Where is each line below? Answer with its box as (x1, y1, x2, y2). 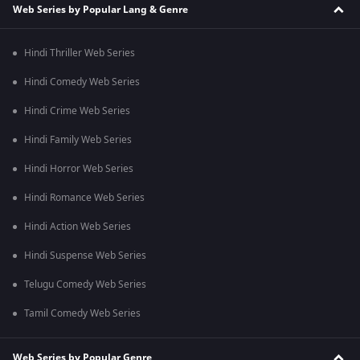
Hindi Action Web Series (24, 219, 131, 234)
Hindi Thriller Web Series (24, 46, 135, 60)
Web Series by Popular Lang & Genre (13, 2, 188, 17)
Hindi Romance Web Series (24, 190, 145, 205)
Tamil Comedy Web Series (24, 306, 141, 321)
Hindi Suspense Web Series (24, 248, 146, 263)
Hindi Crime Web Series (24, 104, 130, 118)
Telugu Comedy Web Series (24, 277, 146, 292)
